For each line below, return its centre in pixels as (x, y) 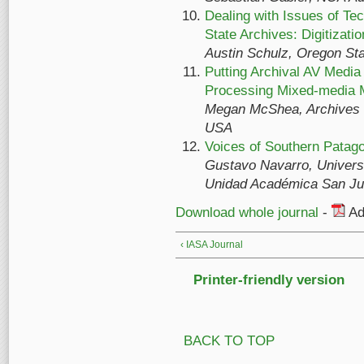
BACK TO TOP (229, 341)
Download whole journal (247, 212)
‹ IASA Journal (212, 245)
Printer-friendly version (269, 280)
